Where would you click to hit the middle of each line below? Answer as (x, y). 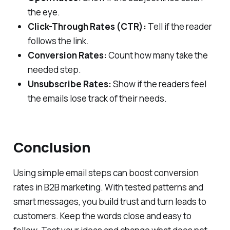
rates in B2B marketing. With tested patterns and (108, 187)
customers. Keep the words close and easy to (102, 216)
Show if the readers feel (159, 84)
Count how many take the (157, 55)
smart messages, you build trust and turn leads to (110, 201)
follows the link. (58, 41)
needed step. (54, 70)
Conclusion (52, 147)
